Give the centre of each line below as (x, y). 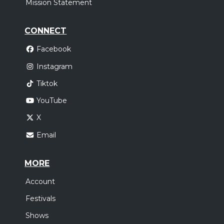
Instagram (54, 66)
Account (40, 181)
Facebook (53, 49)
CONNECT (46, 31)
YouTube (51, 101)
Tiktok (47, 84)
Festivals (41, 198)
